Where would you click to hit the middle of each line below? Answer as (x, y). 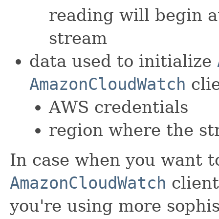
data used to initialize (123, 61)
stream (78, 38)
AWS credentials (119, 107)
